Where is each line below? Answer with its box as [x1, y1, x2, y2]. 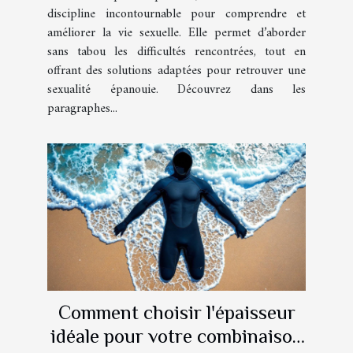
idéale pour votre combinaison [50, 324, 303, 347]
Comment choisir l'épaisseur [58, 300, 295, 324]
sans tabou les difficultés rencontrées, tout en [47, 40, 306, 63]
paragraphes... [47, 97, 117, 120]
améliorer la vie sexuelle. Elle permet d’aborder [47, 21, 306, 44]
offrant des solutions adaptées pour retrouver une [47, 59, 306, 82]
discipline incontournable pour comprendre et [47, 2, 306, 25]
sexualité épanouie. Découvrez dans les [47, 78, 306, 101]
